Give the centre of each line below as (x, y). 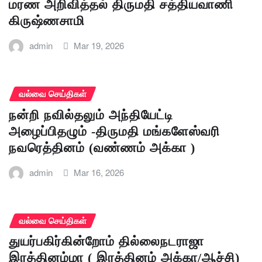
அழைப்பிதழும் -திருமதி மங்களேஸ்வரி (114, 131)
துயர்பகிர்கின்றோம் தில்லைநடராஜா (106, 242)
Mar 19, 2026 (99, 46)
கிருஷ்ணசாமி (47, 21)
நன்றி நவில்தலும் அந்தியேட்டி (91, 115)
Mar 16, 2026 (99, 172)
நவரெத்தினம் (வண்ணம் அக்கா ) (102, 147)
